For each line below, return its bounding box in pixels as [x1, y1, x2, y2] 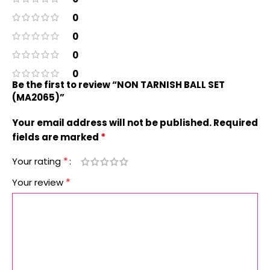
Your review [12, 176, 66, 189]
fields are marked [12, 131, 101, 143]
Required [213, 116, 258, 129]
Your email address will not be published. [12, 116, 212, 129]
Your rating [12, 155, 63, 168]
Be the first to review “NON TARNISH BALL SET [12, 78, 225, 91]
